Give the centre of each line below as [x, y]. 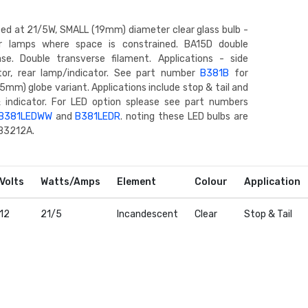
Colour [211, 182]
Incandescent [148, 214]
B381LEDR [98, 117]
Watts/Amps [71, 182]
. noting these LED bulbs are [184, 117]
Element [137, 182]
